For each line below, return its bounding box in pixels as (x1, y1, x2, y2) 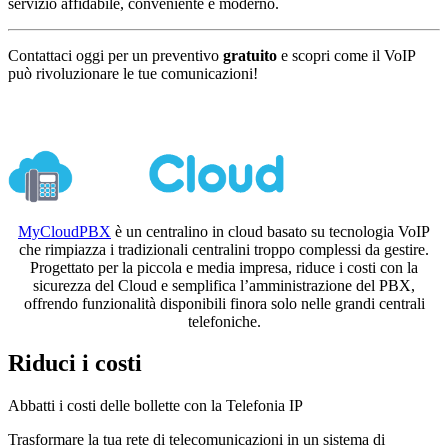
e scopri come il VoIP (277, 46, 415, 64)
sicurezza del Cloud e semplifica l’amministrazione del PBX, (33, 276, 415, 294)
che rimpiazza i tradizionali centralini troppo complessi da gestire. (19, 240, 429, 258)
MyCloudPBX (18, 222, 111, 240)
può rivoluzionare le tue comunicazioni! (8, 64, 258, 82)
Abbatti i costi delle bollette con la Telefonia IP (8, 397, 303, 415)
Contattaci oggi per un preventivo (8, 46, 223, 64)
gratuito (223, 46, 277, 64)
